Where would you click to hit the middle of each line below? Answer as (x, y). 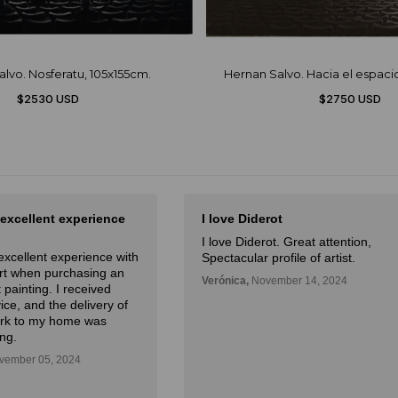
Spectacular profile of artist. (279, 258)
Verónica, (225, 281)
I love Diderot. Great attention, (287, 242)
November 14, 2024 (298, 281)
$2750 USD (350, 99)
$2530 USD (48, 99)
